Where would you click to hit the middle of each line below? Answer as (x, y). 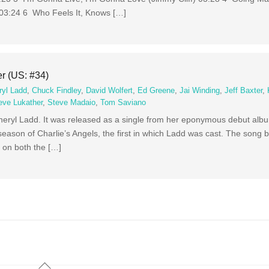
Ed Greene (156, 91)
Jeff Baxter (244, 91)
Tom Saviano (123, 103)
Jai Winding (200, 91)
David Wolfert (110, 91)
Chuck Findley (57, 91)
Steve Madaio (72, 103)
